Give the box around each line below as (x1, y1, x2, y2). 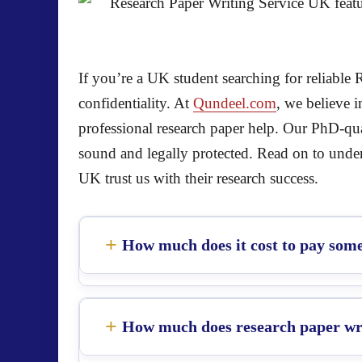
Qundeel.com (193, 95, 276, 112)
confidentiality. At (78, 95, 193, 112)
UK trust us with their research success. (78, 170, 318, 187)
